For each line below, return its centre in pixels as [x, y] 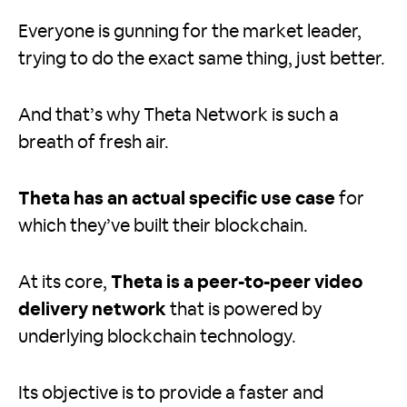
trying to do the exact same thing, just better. [202, 60]
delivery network [92, 310]
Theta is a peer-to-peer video [237, 283]
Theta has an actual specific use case [177, 199]
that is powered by [244, 310]
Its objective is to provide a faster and [171, 394]
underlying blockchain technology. [157, 338]
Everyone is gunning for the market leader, [190, 32]
